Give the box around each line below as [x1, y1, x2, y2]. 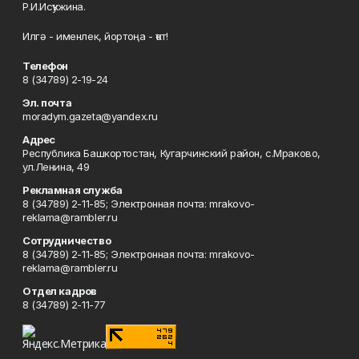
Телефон [22, 59, 69, 72]
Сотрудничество [22, 234, 111, 247]
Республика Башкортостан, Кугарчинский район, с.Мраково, [22, 147, 321, 159]
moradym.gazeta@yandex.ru [22, 110, 158, 123]
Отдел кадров [22, 284, 97, 297]
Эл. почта [22, 96, 72, 109]
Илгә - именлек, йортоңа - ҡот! [22, 30, 168, 42]
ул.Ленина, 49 [22, 160, 90, 173]
